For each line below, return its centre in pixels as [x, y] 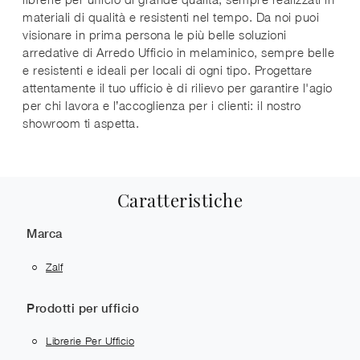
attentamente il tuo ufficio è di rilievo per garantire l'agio [178, 87]
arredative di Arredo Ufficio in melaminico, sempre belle [178, 52]
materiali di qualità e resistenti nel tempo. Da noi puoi [171, 16]
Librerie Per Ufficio [90, 341]
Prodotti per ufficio [83, 308]
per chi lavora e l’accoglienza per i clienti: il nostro [162, 105]
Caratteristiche [180, 199]
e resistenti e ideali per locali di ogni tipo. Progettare [168, 70]
